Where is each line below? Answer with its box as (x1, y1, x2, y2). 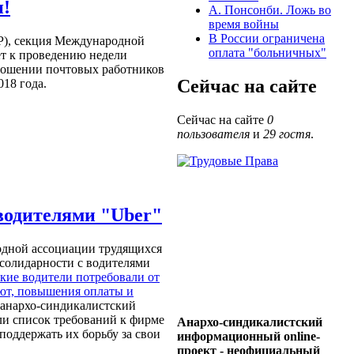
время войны (209, 17, 279, 32)
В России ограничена (209, 32, 325, 46)
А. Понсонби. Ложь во (209, 3, 331, 17)
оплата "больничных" (209, 46, 326, 60)
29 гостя (263, 127, 311, 141)
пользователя (177, 127, 250, 141)
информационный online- (177, 330, 320, 344)
